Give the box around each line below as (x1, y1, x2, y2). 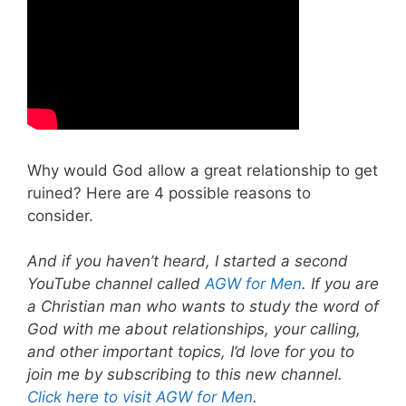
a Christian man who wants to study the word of (27, 297, 379, 316)
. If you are (302, 275, 379, 294)
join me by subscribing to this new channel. (27, 365, 343, 384)
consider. (27, 206, 93, 225)
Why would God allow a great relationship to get (27, 160, 378, 179)
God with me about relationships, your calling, (27, 320, 361, 339)
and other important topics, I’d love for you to (27, 343, 354, 362)
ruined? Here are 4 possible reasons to (27, 183, 311, 202)
